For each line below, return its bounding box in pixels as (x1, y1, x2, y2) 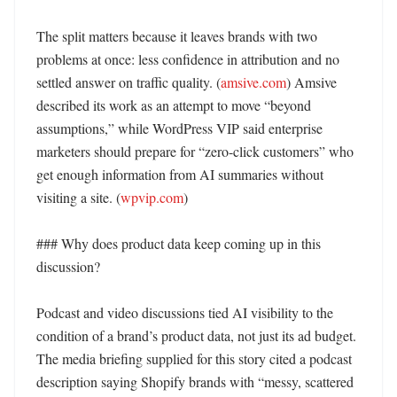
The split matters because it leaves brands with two (36, 27, 317, 45)
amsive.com (221, 73, 286, 91)
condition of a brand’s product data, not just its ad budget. (36, 326, 356, 345)
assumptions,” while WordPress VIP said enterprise (36, 119, 323, 137)
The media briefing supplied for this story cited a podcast (36, 349, 352, 368)
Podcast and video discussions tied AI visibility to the (36, 303, 333, 322)
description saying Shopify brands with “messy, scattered (36, 372, 354, 391)
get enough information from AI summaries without (36, 165, 323, 183)
